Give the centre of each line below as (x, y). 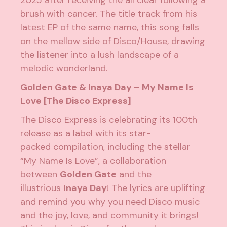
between (40, 175)
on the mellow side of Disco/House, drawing (113, 41)
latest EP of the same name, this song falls (110, 28)
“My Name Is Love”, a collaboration (93, 161)
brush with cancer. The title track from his (109, 14)
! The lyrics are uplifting (156, 188)
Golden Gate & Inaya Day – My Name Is (107, 87)
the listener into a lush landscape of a (100, 55)
